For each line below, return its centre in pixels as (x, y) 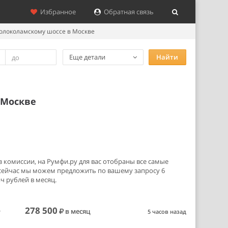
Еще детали (87, 57)
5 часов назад (167, 211)
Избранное (56, 12)
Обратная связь (127, 12)
